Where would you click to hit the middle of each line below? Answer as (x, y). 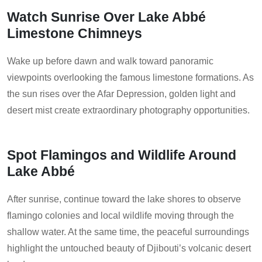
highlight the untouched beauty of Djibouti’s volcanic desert (129, 249)
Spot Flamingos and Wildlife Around (122, 155)
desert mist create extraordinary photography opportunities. (128, 111)
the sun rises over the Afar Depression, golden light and (121, 94)
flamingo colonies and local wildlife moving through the (120, 216)
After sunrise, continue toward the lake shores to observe (124, 199)
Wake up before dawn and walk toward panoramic (110, 61)
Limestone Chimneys (75, 34)
